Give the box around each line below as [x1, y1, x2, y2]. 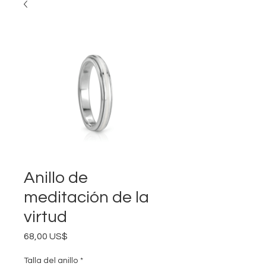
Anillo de [24, 169, 88, 186]
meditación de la [24, 189, 149, 206]
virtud [24, 208, 67, 226]
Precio [67, 231, 95, 240]
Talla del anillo [24, 256, 78, 265]
